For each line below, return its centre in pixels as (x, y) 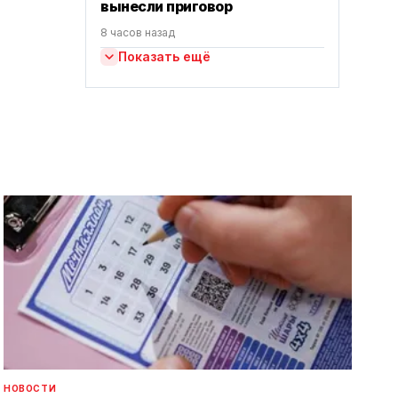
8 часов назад (138, 32)
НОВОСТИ (30, 388)
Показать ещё (164, 56)
